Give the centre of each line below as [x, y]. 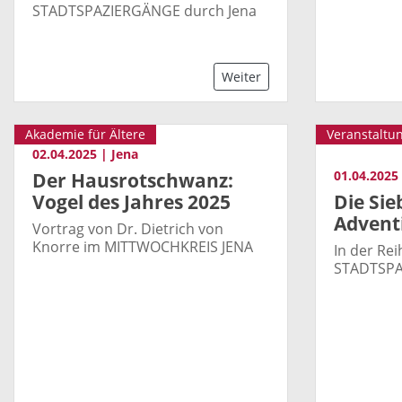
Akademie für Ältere [85, 135]
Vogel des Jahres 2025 [131, 202]
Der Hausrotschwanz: [133, 181]
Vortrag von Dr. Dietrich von [128, 229]
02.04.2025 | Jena [85, 154]
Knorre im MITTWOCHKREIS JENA [143, 247]
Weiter [241, 77]
